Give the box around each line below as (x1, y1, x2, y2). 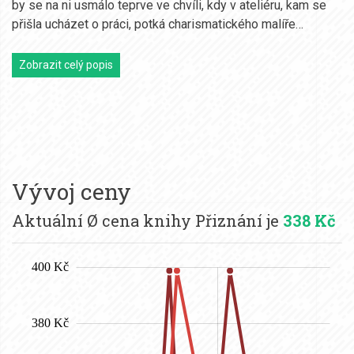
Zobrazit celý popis (19, 58, 113, 71)
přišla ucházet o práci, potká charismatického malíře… (12, 16, 303, 32)
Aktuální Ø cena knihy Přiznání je (12, 209, 283, 231)
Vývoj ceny (12, 176, 131, 206)
